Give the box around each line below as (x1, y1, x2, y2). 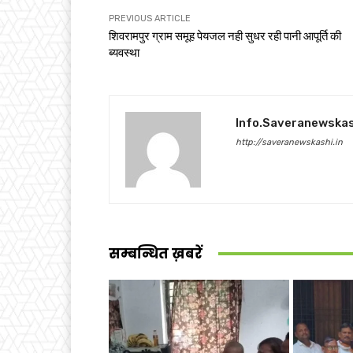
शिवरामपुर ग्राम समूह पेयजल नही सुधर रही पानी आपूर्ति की (109, 28, 341, 43)
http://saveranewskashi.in (236, 136, 343, 147)
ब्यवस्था (109, 45, 139, 60)
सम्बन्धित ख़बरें (109, 243, 203, 263)
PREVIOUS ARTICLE (109, 13, 191, 24)
